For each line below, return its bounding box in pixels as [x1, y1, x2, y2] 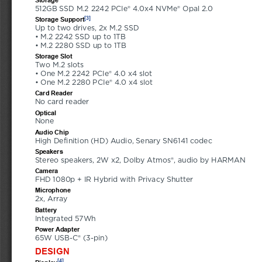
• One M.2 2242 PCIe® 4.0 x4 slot [35, 70, 154, 78]
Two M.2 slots [35, 61, 87, 70]
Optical [35, 108, 57, 116]
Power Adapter [35, 225, 79, 233]
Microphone [35, 186, 71, 194]
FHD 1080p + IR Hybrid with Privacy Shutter [35, 175, 194, 184]
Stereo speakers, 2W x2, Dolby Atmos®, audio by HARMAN [35, 156, 245, 164]
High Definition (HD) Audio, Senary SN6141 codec [35, 136, 212, 145]
